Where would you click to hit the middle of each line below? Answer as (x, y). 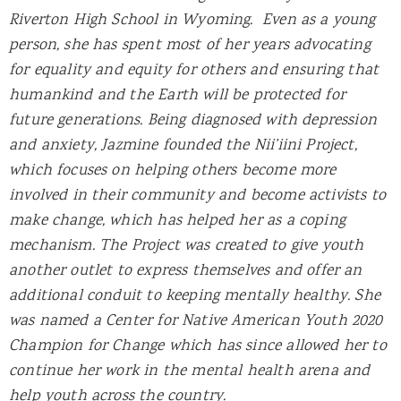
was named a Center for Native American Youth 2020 (196, 322)
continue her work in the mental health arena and (190, 372)
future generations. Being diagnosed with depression (193, 121)
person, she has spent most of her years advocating (190, 46)
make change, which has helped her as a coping (177, 222)
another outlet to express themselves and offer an (186, 272)
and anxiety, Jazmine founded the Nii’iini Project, (183, 146)
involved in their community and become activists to (197, 196)
